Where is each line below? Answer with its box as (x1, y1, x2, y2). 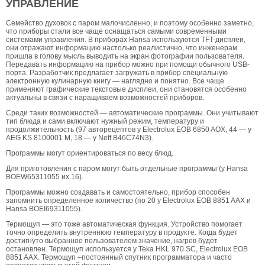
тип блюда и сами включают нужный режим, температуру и (6, 117, 204, 125)
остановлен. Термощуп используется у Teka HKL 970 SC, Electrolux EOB (6, 245, 248, 253)
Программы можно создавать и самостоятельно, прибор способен (6, 188, 230, 196)
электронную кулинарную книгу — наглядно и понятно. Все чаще (6, 77, 224, 85)
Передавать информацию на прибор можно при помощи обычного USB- (6, 60, 250, 69)
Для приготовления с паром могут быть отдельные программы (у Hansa (6, 164, 248, 173)
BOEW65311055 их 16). (6, 173, 83, 181)
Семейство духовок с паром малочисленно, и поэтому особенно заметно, (6, 19, 254, 27)
